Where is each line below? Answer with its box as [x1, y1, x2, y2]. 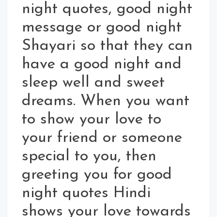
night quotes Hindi [22, 186, 151, 201]
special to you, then [22, 149, 156, 165]
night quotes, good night [22, 1, 192, 17]
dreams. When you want [22, 93, 189, 109]
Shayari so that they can [22, 38, 193, 54]
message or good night [22, 20, 182, 36]
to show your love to [22, 112, 161, 128]
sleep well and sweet [22, 75, 165, 91]
